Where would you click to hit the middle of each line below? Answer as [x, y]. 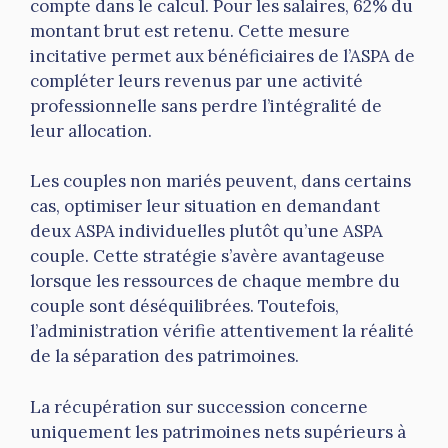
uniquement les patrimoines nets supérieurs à [218, 431]
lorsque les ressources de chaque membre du [215, 281]
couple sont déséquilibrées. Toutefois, [184, 306]
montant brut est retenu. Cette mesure [190, 30]
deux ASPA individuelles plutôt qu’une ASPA [206, 231]
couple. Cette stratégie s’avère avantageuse [207, 256]
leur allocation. [91, 130]
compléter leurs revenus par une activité [196, 80]
